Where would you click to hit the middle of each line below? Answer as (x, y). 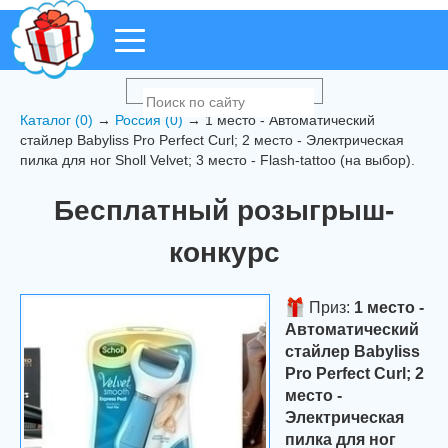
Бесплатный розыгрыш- (224, 210)
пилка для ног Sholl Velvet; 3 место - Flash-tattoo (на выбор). (217, 160)
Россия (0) (149, 120)
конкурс (224, 252)
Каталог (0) (56, 120)
